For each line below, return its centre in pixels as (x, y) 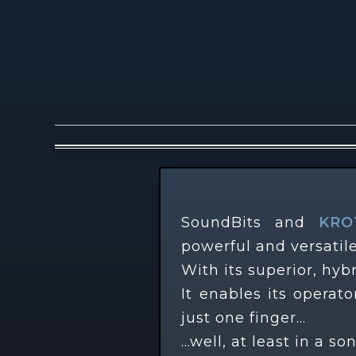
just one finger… (244, 317)
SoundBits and (250, 222)
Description (104, 141)
